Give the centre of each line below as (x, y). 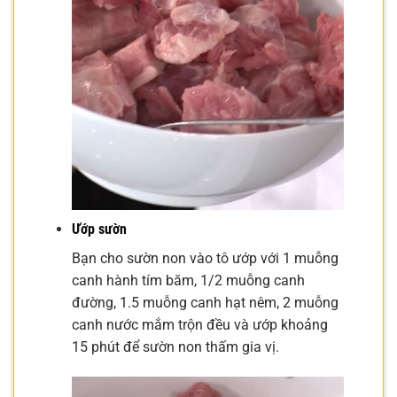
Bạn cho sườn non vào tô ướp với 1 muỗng (205, 259)
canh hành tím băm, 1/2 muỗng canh (188, 281)
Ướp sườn (99, 230)
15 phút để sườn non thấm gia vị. (175, 347)
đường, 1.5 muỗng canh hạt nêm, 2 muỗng (205, 303)
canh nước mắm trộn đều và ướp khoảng (199, 325)
